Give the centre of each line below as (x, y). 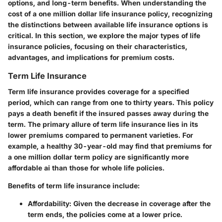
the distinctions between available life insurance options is (108, 25)
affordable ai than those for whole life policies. (86, 168)
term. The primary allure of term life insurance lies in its (103, 124)
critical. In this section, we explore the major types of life (104, 35)
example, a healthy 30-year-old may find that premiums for (110, 146)
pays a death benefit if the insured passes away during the (108, 113)
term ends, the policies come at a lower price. (105, 215)
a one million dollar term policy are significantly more (98, 157)
